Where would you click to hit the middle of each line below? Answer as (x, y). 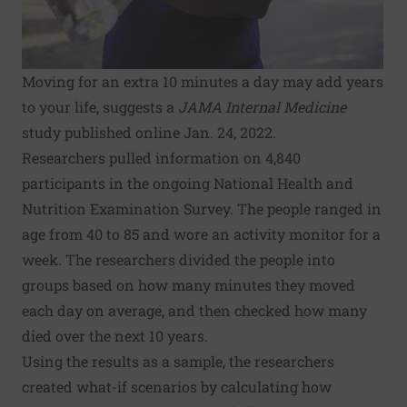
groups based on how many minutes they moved (189, 285)
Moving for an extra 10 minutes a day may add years (203, 81)
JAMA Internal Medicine (262, 107)
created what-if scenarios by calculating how (177, 387)
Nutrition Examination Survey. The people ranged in (202, 208)
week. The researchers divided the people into (179, 259)
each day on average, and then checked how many (194, 310)
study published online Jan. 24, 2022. (149, 132)
